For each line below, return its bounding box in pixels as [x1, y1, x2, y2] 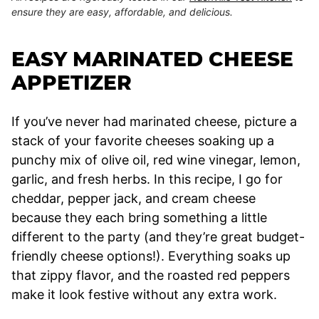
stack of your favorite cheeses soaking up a [11, 132, 274, 148]
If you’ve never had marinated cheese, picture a [11, 113, 297, 129]
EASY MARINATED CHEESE [11, 46, 293, 71]
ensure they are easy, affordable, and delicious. [11, 5, 233, 18]
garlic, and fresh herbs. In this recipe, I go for [11, 171, 283, 187]
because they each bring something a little [11, 209, 267, 225]
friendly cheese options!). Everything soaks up [11, 248, 291, 263]
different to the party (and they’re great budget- [11, 229, 305, 244]
